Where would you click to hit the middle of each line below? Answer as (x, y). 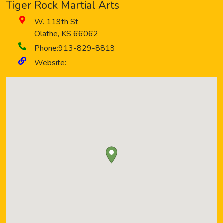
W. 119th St (56, 22)
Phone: (46, 48)
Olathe (46, 34)
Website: (50, 63)
